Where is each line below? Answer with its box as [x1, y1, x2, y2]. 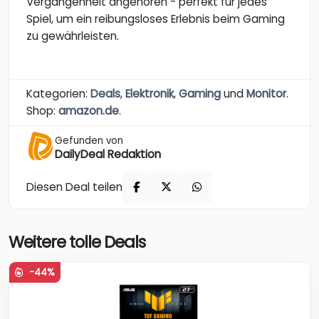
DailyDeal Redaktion [55, 147, 161, 162]
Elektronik [125, 86, 174, 102]
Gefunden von [55, 134, 123, 148]
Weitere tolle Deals [9, 231, 145, 254]
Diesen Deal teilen [26, 179, 122, 194]
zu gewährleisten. [26, 28, 119, 44]
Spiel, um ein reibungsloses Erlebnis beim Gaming [26, 11, 285, 27]
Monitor [246, 86, 286, 102]
